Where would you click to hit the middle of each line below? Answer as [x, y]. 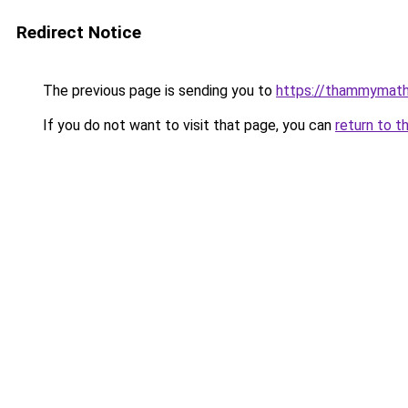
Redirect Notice [79, 32]
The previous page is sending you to [158, 91]
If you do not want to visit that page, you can [187, 125]
